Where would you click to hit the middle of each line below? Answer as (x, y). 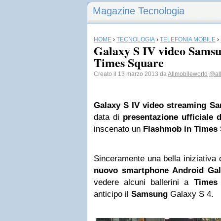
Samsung (149, 194)
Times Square (129, 62)
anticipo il (112, 194)
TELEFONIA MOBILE (188, 39)
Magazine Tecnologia (139, 11)
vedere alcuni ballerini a (144, 182)
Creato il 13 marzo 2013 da (131, 74)
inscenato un (118, 129)
